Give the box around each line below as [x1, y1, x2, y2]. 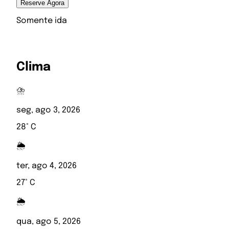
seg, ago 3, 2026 [16, 105, 80, 114]
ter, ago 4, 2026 [16, 161, 77, 170]
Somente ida [16, 16, 67, 25]
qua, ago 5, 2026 [16, 217, 81, 226]
